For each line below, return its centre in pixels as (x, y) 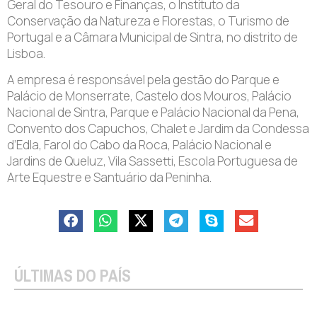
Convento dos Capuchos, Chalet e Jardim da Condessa (158, 129)
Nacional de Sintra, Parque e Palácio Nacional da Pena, (153, 113)
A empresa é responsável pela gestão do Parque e (143, 80)
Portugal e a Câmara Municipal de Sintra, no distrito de (152, 37)
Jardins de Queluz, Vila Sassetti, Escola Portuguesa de (152, 161)
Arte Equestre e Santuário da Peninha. (109, 178)
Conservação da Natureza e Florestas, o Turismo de (148, 21)
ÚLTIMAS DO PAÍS (73, 276)
